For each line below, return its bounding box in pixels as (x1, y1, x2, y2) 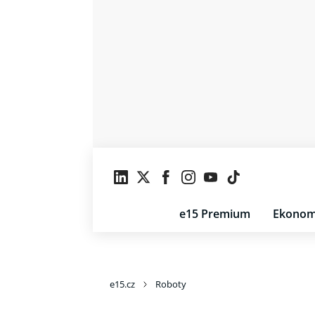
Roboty (155, 278, 186, 290)
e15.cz (110, 278, 135, 290)
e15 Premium (179, 206, 250, 221)
